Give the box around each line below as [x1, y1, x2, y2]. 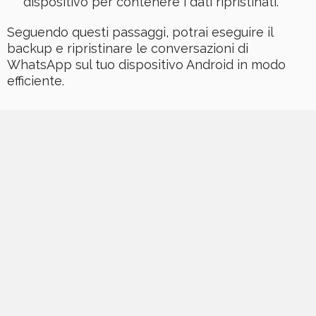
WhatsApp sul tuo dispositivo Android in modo [7, 57, 286, 73]
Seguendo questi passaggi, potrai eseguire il [7, 25, 273, 40]
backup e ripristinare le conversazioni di [7, 41, 248, 56]
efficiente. [7, 73, 64, 89]
